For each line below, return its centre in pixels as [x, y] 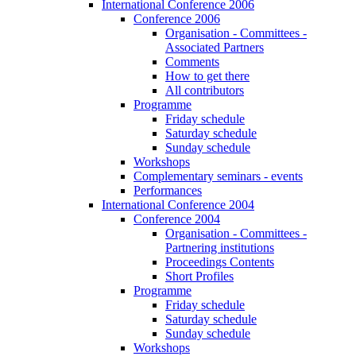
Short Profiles [199, 276]
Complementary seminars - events [218, 176]
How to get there [207, 76]
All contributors [205, 90]
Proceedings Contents [220, 262]
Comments [192, 62]
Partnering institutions [220, 248]
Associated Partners [215, 47]
